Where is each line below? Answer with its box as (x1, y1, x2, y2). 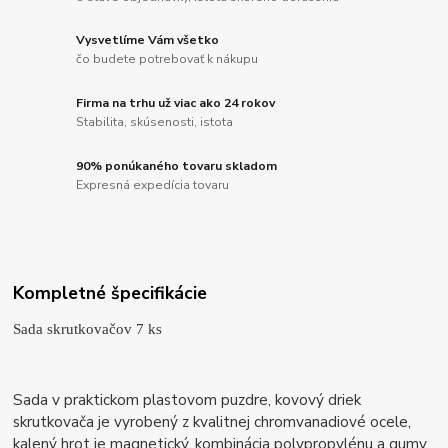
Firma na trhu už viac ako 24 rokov (76, 94, 276, 111)
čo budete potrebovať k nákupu (76, 51, 259, 68)
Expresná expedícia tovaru (76, 177, 230, 194)
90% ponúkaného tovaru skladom (76, 157, 278, 174)
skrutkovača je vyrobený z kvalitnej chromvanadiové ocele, (13, 410, 412, 432)
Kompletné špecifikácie (13, 280, 208, 305)
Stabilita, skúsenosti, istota (76, 114, 234, 131)
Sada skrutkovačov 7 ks (13, 319, 163, 337)
